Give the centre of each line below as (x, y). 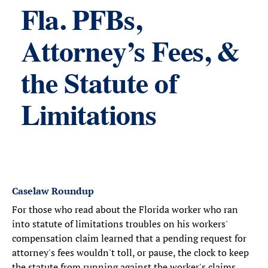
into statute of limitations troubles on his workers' (120, 224)
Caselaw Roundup (53, 191)
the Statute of (99, 86)
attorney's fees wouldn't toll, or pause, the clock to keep (130, 252)
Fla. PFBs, (81, 23)
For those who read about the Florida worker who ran (125, 209)
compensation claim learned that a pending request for (129, 238)
